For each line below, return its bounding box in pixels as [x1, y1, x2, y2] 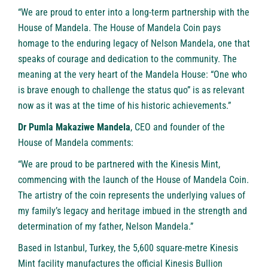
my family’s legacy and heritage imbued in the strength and [18, 205, 247, 217]
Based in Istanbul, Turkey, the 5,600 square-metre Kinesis [18, 242, 238, 254]
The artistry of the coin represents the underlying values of [18, 190, 245, 202]
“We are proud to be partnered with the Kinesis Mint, [18, 159, 220, 170]
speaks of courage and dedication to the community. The [18, 53, 237, 65]
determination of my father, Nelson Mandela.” [18, 221, 193, 233]
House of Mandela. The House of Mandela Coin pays [18, 22, 221, 34]
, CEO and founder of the [130, 121, 225, 133]
